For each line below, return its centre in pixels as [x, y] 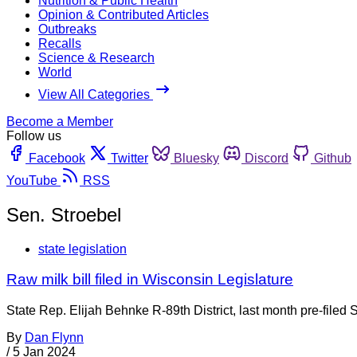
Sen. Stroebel [64, 214]
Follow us [34, 135]
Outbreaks [67, 29]
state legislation [82, 249]
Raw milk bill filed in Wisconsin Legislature [150, 280]
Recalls [60, 43]
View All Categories [96, 94]
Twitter [129, 158]
